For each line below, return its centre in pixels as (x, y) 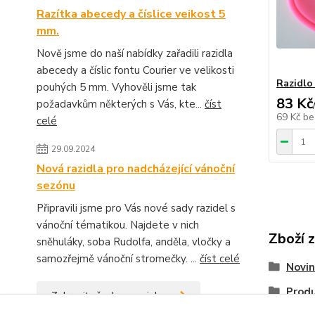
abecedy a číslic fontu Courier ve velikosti (135, 70)
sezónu (56, 186)
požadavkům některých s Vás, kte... (121, 104)
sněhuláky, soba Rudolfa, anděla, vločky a (134, 242)
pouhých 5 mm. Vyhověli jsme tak (116, 87)
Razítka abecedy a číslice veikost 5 (131, 14)
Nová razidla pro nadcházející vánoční (136, 169)
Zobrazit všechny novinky (108, 296)
